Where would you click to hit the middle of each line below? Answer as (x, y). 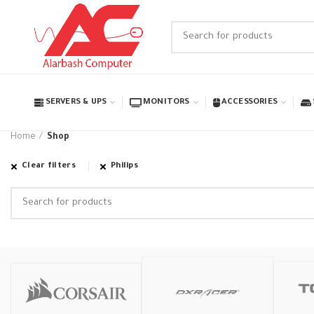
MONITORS (166, 102)
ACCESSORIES (250, 102)
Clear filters (49, 166)
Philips (124, 166)
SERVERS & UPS (76, 102)
